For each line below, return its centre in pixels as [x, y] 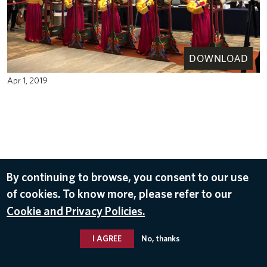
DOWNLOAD [218, 58]
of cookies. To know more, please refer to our [119, 193]
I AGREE [107, 238]
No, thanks [160, 238]
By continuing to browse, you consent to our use [128, 177]
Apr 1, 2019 [27, 80]
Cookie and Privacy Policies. [76, 211]
